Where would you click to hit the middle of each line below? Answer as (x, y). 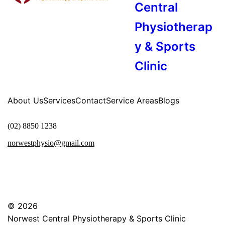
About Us (25, 100)
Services (59, 100)
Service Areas (132, 100)
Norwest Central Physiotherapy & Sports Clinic (97, 218)
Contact (91, 100)
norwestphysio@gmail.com (51, 143)
